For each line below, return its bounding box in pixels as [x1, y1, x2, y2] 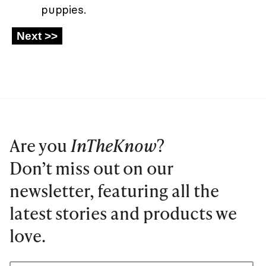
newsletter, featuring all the [9, 178, 219, 202]
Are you [9, 133, 71, 157]
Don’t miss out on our [9, 156, 173, 179]
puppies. [41, 2, 86, 17]
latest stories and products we [9, 201, 237, 224]
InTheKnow [71, 133, 157, 157]
